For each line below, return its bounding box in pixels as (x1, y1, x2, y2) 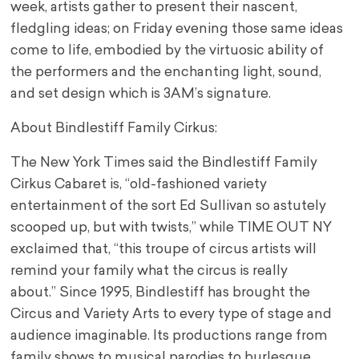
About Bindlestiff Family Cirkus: (10, 122, 218, 136)
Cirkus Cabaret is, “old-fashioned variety (10, 178, 268, 192)
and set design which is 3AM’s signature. (10, 87, 272, 102)
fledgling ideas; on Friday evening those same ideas (10, 22, 344, 37)
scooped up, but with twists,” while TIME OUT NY (10, 221, 333, 236)
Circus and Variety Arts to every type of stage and (10, 308, 333, 322)
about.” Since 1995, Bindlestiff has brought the (10, 286, 311, 301)
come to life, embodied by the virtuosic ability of (10, 44, 325, 58)
